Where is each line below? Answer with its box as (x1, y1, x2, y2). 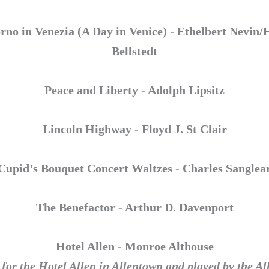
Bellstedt (112, 44, 157, 58)
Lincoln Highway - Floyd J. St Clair (42, 122, 227, 136)
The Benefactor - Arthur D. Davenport (35, 200, 234, 214)
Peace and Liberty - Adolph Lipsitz (44, 83, 225, 97)
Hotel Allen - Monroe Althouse (55, 239, 214, 253)
